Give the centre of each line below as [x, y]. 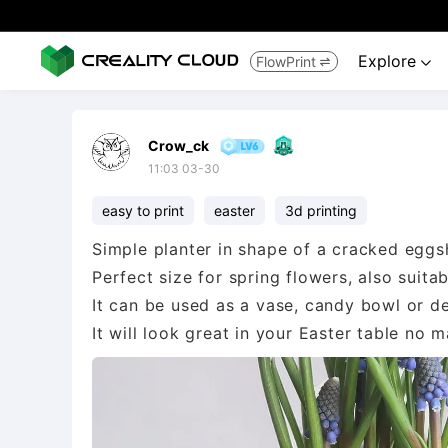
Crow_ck [178, 145]
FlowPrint [286, 61]
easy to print [143, 210]
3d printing [321, 210]
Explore [389, 61]
